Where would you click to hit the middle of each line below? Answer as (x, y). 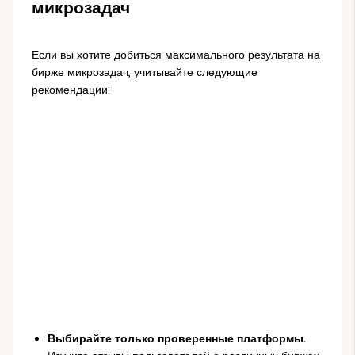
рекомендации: (71, 89)
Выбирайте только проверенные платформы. (176, 338)
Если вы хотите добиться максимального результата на (176, 54)
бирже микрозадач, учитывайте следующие (144, 72)
